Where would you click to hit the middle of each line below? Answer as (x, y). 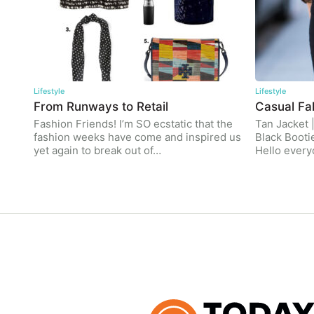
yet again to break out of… (97, 150)
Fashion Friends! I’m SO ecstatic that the (133, 124)
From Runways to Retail (101, 107)
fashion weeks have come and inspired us (137, 137)
